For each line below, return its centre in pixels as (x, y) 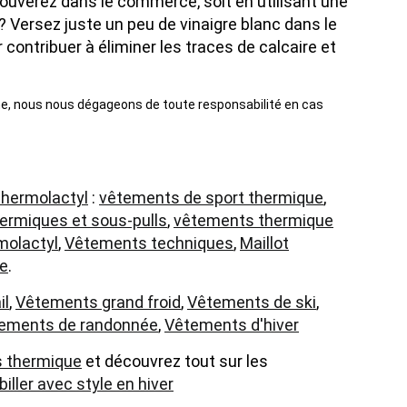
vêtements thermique (253, 220)
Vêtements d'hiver (232, 325)
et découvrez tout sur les (175, 361)
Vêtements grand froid (98, 302)
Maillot (264, 243)
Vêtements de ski (252, 302)
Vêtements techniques (149, 243)
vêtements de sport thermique (211, 198)
